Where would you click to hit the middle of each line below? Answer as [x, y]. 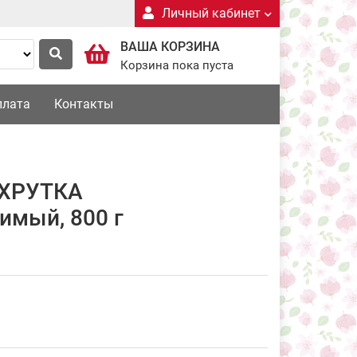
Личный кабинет [211, 13]
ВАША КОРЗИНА [170, 47]
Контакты [83, 104]
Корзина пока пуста [177, 65]
